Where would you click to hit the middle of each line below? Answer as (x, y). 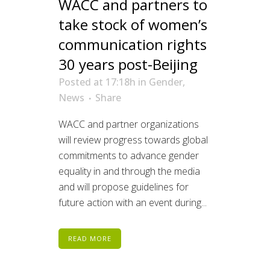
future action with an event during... (133, 203)
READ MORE (90, 239)
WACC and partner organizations (129, 124)
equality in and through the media (129, 171)
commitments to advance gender (129, 156)
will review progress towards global (133, 140)
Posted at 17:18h (97, 82)
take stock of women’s (133, 25)
